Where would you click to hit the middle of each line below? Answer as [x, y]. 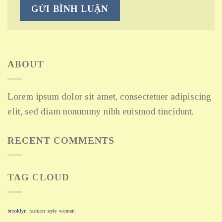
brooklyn [17, 211]
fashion [37, 211]
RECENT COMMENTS [61, 140]
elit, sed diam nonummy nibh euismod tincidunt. [101, 111]
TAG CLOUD [38, 177]
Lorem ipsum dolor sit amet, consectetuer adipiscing [109, 96]
